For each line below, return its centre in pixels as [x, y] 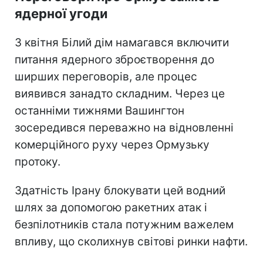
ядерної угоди [61, 13]
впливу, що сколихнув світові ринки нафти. [131, 241]
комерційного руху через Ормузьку [112, 144]
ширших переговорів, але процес [106, 76]
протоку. [38, 161]
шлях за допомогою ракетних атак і [111, 207]
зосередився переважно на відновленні [124, 127]
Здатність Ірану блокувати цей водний [120, 190]
